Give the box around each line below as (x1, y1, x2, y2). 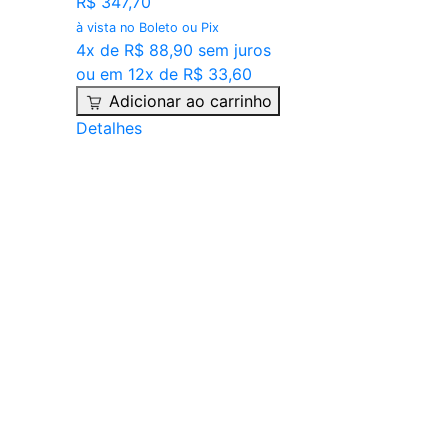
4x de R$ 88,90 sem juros (75, 40, 271, 61)
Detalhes (75, 118, 142, 139)
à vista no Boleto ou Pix (75, 20, 219, 36)
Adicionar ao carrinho (108, 91, 272, 112)
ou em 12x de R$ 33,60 (75, 64, 252, 85)
